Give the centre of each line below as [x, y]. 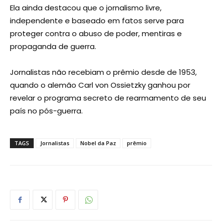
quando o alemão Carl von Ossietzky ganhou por [100, 85]
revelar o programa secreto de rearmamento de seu [108, 98]
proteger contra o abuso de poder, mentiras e [96, 34]
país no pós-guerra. [46, 111]
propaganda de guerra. [53, 47]
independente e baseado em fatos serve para [97, 21]
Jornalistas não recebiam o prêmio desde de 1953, [103, 72]
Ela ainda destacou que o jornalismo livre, [86, 8]
